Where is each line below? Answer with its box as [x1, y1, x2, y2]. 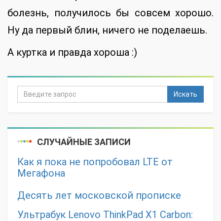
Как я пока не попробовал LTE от [17, 156, 173, 168]
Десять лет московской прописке [17, 189, 181, 202]
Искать [174, 90, 197, 99]
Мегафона [17, 167, 65, 180]
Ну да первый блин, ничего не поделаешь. [7, 24, 207, 37]
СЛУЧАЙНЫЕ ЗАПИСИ [37, 137, 131, 147]
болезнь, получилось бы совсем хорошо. [7, 7, 214, 19]
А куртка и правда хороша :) [7, 46, 137, 59]
